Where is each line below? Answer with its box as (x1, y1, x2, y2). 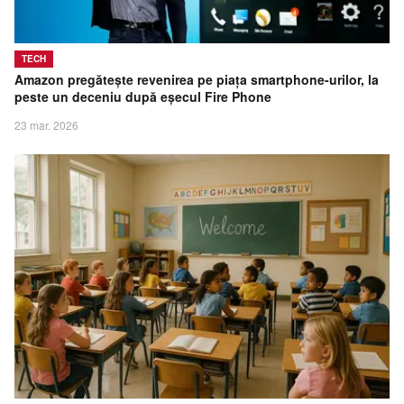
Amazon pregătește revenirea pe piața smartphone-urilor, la (14, 70, 379, 89)
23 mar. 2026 (14, 117, 78, 133)
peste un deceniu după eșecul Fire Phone (14, 87, 271, 106)
